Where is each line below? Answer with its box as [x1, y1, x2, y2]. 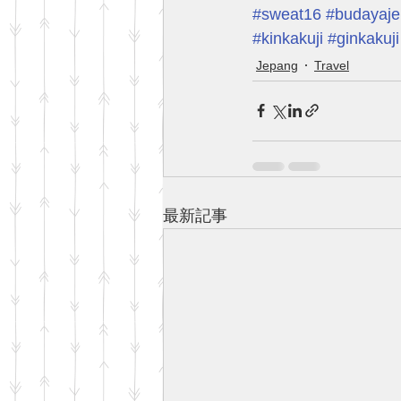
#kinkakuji [252, 29, 323, 47]
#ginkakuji [328, 29, 399, 47]
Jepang [256, 57, 298, 73]
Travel [314, 57, 349, 73]
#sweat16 [252, 4, 321, 23]
